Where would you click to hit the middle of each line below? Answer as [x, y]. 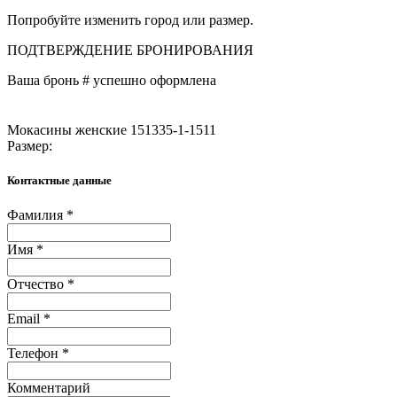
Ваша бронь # [48, 80]
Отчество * [41, 284]
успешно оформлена [153, 80]
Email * [29, 319]
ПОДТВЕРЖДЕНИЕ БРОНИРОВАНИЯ [130, 50]
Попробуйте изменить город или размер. [130, 19]
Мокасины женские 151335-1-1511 [112, 129]
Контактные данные [59, 180]
